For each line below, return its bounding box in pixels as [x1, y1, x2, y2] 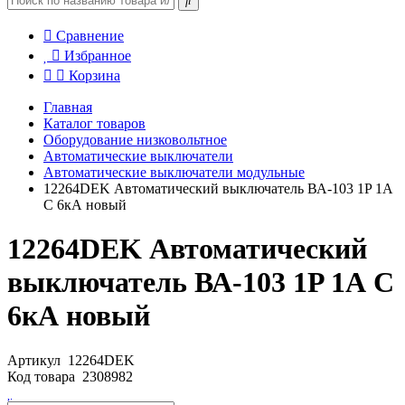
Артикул [7, 352, 64, 368]
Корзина [69, 68, 120, 83]
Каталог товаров [43, 116, 146, 131]
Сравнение [56, 28, 124, 43]
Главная [43, 99, 92, 115]
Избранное [64, 48, 131, 63]
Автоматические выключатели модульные [43, 165, 305, 180]
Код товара [7, 368, 79, 384]
